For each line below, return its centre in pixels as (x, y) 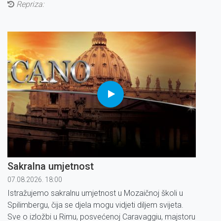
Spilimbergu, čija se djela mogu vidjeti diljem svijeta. (95, 205)
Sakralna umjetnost (51, 166)
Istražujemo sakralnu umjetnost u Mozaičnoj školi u (95, 193)
